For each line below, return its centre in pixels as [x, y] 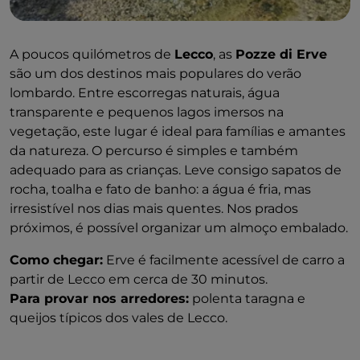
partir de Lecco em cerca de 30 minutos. [139, 279]
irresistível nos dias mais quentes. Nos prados [154, 208]
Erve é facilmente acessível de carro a [224, 260]
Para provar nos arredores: [99, 298]
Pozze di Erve [281, 54]
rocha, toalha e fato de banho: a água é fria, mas [160, 189]
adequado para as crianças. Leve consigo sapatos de [176, 170]
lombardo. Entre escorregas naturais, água [145, 92]
